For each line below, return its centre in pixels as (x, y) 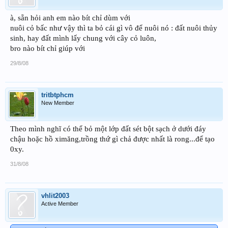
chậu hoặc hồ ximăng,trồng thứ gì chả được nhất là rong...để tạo (112, 139)
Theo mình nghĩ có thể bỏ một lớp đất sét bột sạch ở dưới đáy (108, 129)
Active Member (60, 204)
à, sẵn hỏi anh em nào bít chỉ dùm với (70, 18)
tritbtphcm (58, 95)
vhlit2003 (55, 196)
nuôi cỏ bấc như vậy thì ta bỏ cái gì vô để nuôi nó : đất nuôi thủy (114, 28)
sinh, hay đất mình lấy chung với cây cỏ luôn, (83, 38)
